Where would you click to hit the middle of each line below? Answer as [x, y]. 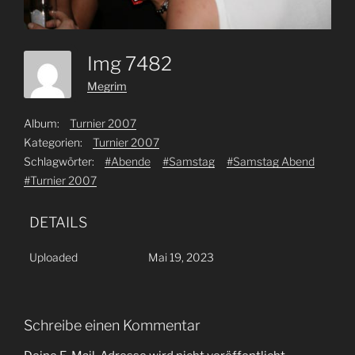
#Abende [128, 162]
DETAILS [58, 223]
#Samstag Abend [271, 162]
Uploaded [53, 258]
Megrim [107, 86]
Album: [42, 124]
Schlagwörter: [59, 162]
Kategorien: [53, 143]
